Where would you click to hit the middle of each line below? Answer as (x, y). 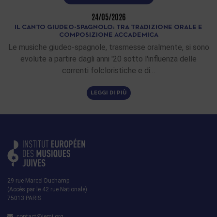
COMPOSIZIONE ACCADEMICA (108, 35)
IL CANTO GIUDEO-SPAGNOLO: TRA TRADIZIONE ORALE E (108, 28)
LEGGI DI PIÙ (108, 93)
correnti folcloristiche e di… (108, 71)
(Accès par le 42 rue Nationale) (47, 189)
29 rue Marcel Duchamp (38, 180)
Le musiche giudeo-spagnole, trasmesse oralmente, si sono (108, 47)
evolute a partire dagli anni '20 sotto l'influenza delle (108, 59)
